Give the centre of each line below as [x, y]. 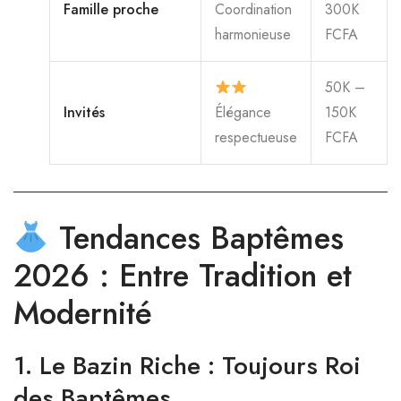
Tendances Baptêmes [196, 238]
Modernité [83, 313]
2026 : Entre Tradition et [183, 276]
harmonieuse [253, 34]
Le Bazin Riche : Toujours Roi [200, 366]
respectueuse [256, 137]
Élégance [243, 112]
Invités [84, 112]
